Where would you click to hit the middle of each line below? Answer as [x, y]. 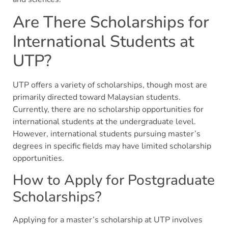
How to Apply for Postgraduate [114, 180]
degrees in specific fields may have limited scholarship [112, 146]
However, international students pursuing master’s [107, 134]
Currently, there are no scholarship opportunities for [108, 110]
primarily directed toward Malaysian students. [97, 97]
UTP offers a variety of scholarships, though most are [110, 85]
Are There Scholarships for [111, 22]
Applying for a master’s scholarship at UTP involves [108, 220]
